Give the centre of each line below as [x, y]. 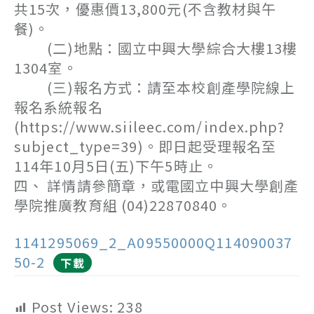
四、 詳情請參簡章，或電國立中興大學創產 [157, 185]
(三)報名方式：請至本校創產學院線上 [155, 87]
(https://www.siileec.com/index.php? [150, 127]
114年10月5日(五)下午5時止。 [116, 166]
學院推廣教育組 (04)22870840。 [123, 205]
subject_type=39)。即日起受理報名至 [145, 146]
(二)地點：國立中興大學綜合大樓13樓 [156, 48]
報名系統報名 [59, 107]
